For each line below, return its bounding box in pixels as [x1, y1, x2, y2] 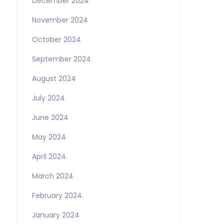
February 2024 [31, 190, 82, 200]
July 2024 [31, 93, 65, 103]
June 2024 [31, 112, 68, 122]
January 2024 [31, 210, 79, 220]
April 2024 [31, 151, 66, 161]
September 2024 [31, 54, 91, 64]
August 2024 [31, 73, 76, 83]
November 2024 [31, 15, 88, 25]
